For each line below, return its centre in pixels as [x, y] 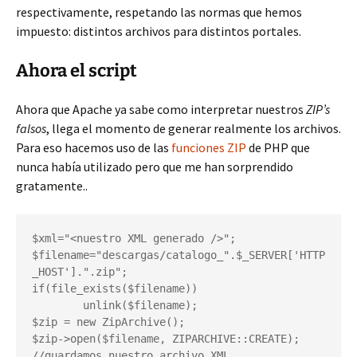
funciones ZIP [209, 147]
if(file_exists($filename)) [115, 288]
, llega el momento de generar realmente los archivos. [194, 128]
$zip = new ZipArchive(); [108, 322]
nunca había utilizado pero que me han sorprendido [155, 167]
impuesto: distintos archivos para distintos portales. [159, 31]
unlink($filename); [57, 305]
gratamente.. [52, 186]
